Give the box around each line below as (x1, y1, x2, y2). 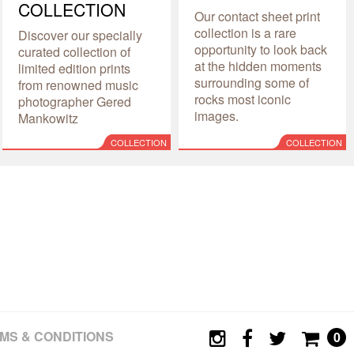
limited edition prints (18, 58, 131, 77)
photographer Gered (18, 92, 132, 111)
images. (194, 106, 239, 125)
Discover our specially (18, 25, 143, 44)
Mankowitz (18, 108, 79, 127)
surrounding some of (194, 73, 309, 92)
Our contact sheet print (194, 6, 320, 25)
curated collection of (18, 42, 131, 61)
